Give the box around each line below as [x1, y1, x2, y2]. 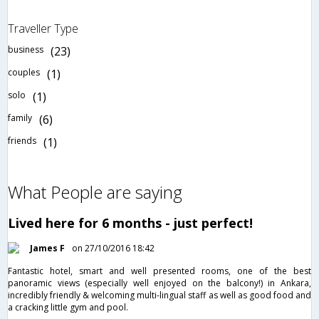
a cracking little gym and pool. [8, 300, 128, 313]
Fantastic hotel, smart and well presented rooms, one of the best [8, 264, 311, 277]
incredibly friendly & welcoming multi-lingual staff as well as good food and [8, 288, 311, 301]
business [8, 43, 43, 56]
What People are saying [8, 179, 182, 204]
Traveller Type [8, 20, 78, 36]
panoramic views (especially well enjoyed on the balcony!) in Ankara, [8, 276, 311, 289]
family [8, 111, 32, 124]
